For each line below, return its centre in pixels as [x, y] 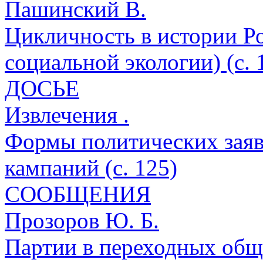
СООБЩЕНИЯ [78, 194]
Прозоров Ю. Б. [82, 221]
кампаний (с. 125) [91, 168]
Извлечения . [67, 115]
